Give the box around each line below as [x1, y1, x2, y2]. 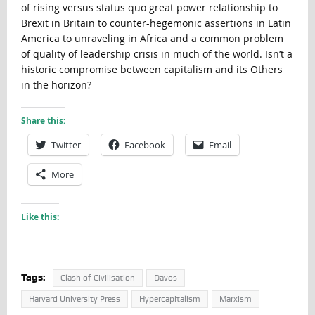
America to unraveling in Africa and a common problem [20, 32, 283, 46]
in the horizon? [20, 78, 91, 92]
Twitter [51, 139, 81, 152]
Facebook [124, 139, 165, 152]
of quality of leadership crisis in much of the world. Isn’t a [20, 47, 292, 61]
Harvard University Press [28, 294, 120, 304]
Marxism [219, 294, 252, 304]
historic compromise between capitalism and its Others [20, 63, 283, 77]
